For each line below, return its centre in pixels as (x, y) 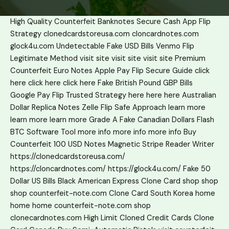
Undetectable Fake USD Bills (105, 46)
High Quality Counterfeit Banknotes (72, 21)
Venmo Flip (175, 46)
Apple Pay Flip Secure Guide (144, 71)
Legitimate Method (44, 58)
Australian (199, 95)
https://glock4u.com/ (144, 169)
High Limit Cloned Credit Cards (138, 218)
